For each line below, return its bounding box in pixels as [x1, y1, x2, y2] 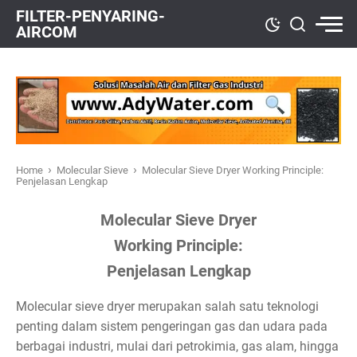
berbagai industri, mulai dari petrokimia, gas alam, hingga [16, 339, 339, 354]
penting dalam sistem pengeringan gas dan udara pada [16, 319, 328, 334]
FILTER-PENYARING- [16, 6, 165, 25]
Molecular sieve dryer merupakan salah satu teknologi [16, 299, 319, 314]
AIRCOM [16, 22, 77, 41]
